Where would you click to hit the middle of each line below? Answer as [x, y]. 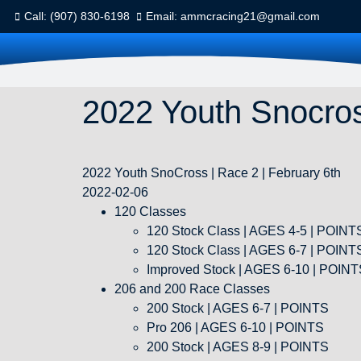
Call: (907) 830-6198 [77, 16]
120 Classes [150, 212]
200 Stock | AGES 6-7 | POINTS [238, 308]
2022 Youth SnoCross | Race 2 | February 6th [212, 173]
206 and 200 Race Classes [192, 289]
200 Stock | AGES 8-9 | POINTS [238, 347]
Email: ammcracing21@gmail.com [233, 16]
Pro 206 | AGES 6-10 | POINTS [235, 328]
